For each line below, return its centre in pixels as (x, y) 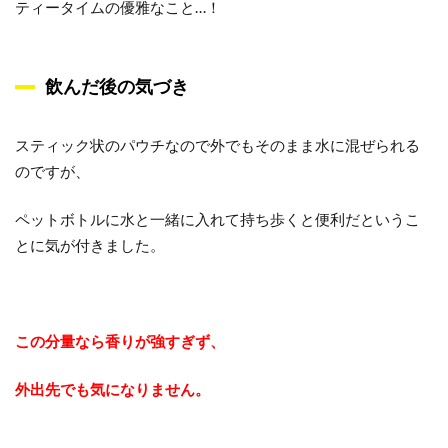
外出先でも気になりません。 (112, 389)
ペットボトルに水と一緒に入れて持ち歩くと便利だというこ (217, 219)
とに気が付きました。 (90, 245)
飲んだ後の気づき (117, 86)
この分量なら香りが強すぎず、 (120, 341)
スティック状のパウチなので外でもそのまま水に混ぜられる (217, 145)
